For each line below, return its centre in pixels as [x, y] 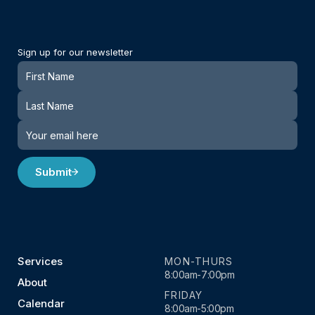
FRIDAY [184, 295]
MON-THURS [199, 262]
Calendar [41, 304]
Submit [53, 172]
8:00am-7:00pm [200, 275]
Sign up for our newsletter [75, 52]
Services [40, 262]
